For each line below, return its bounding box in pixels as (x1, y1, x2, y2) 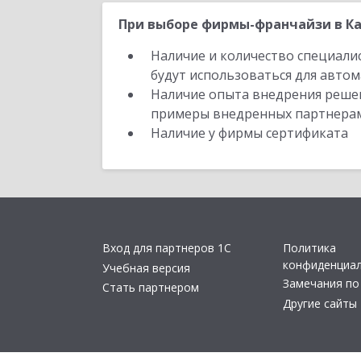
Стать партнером (102, 280, 199, 296)
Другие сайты (283, 295, 357, 311)
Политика (283, 240, 336, 256)
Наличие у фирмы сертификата (151, 124, 351, 142)
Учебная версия (102, 259, 190, 276)
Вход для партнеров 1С (102, 240, 231, 256)
